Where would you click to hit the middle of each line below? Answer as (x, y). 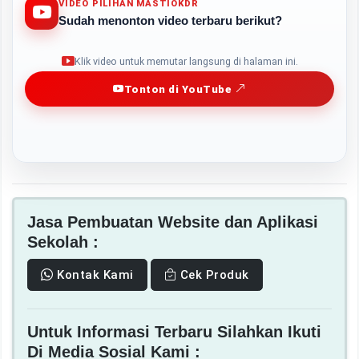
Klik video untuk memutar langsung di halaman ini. (186, 62)
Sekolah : (63, 242)
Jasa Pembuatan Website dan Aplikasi (173, 222)
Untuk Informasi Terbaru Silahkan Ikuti (174, 331)
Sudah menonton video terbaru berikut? (170, 21)
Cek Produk (213, 274)
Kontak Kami (93, 274)
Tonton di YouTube (178, 89)
